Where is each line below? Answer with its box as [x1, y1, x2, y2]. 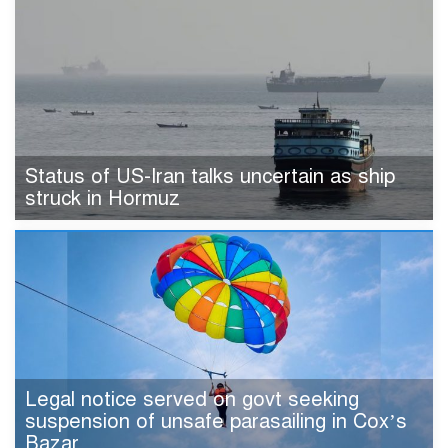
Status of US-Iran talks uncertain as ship [25, 163, 395, 189]
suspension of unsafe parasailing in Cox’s [25, 408, 407, 434]
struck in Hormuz [25, 185, 180, 211]
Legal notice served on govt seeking [25, 386, 359, 412]
